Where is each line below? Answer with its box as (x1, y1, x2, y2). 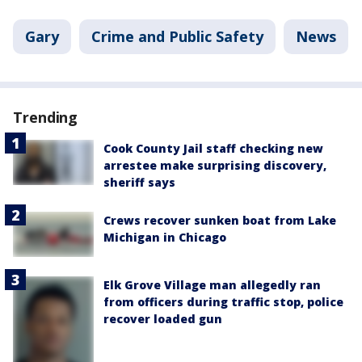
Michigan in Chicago (103, 229, 226, 245)
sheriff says (103, 175, 175, 190)
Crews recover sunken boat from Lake (103, 213, 336, 228)
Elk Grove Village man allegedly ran (103, 277, 321, 293)
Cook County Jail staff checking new (103, 141, 323, 156)
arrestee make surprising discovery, (103, 158, 326, 173)
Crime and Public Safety (91, 27, 263, 46)
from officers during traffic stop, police (103, 294, 343, 310)
